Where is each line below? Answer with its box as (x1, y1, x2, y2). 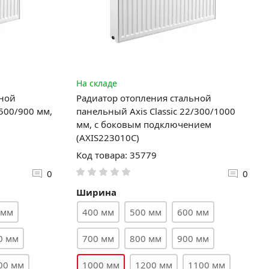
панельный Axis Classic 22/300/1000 (76, 104, 235, 117)
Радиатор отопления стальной (76, 91, 211, 104)
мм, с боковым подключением (76, 118, 211, 130)
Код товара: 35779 (76, 148, 157, 161)
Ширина (76, 186, 116, 198)
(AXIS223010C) (76, 131, 139, 144)
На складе (76, 77, 117, 89)
